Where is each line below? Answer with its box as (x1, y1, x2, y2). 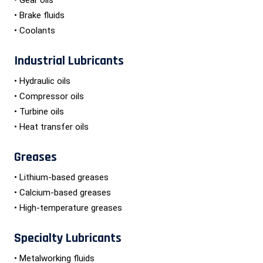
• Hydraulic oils (14, 75, 70, 86)
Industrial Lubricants (14, 52, 124, 69)
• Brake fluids (14, 9, 65, 21)
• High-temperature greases (14, 202, 122, 213)
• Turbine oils (14, 106, 64, 117)
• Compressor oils (14, 90, 84, 102)
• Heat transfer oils (14, 121, 89, 132)
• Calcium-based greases (14, 187, 111, 198)
